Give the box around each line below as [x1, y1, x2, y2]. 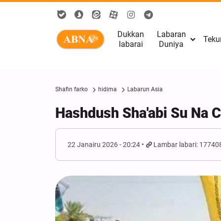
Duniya [159, 39, 184, 49]
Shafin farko [55, 86, 88, 93]
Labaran [156, 30, 186, 39]
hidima [98, 86, 117, 93]
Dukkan [117, 30, 145, 39]
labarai [118, 39, 143, 49]
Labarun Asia [127, 86, 163, 93]
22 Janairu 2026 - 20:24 [68, 141, 140, 148]
